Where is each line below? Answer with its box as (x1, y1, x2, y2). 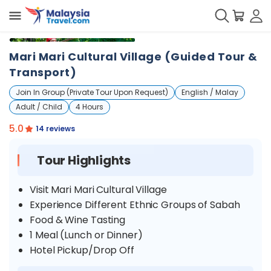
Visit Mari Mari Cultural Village (30, 183, 167, 197)
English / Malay (181, 87, 238, 97)
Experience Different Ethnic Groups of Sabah (30, 198, 240, 212)
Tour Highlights (37, 152, 131, 169)
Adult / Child (16, 102, 62, 112)
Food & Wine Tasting (30, 213, 126, 227)
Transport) (9, 65, 76, 80)
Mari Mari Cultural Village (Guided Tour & (9, 49, 258, 64)
